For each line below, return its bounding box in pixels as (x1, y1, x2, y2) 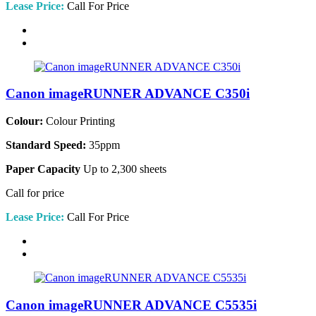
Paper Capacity (6, 163, 80, 176)
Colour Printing (43, 115, 115, 128)
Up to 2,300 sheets (80, 163, 166, 176)
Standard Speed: (6, 139, 86, 152)
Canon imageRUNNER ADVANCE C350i (6, 86, 250, 102)
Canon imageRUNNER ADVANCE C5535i (6, 297, 257, 312)
